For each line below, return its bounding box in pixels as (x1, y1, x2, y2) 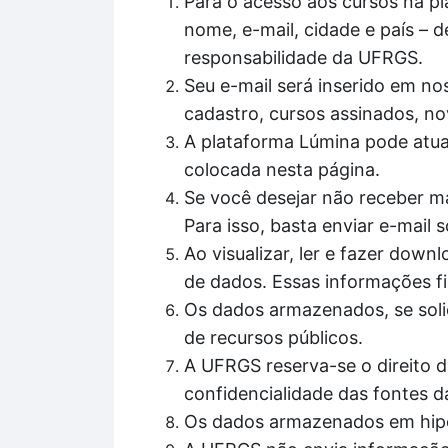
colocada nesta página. (183, 159, 380, 180)
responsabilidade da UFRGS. (183, 47, 423, 68)
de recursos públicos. (183, 327, 363, 348)
